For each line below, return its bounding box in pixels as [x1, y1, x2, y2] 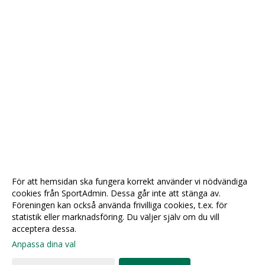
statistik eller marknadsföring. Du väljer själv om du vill [12, 211, 219, 222]
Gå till [80, 250, 101, 261]
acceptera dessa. [12, 223, 76, 234]
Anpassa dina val [12, 238, 76, 250]
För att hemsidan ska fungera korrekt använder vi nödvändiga [12, 176, 247, 187]
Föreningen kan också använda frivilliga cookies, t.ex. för [12, 199, 227, 211]
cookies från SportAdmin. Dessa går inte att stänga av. [12, 188, 221, 199]
